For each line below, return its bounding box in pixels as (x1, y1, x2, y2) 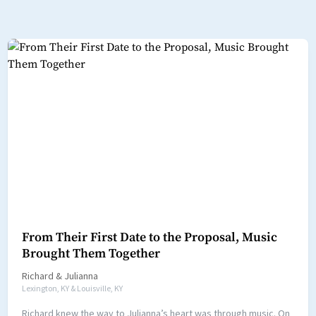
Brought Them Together (21, 245, 160, 262)
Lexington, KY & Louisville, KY (21, 283, 123, 294)
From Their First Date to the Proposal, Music (21, 229, 277, 246)
